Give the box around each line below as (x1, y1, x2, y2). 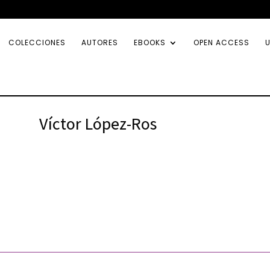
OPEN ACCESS (193, 37, 250, 48)
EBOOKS (134, 37, 166, 48)
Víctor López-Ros (39, 111, 157, 134)
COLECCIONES (8, 37, 66, 48)
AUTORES (81, 37, 118, 48)
